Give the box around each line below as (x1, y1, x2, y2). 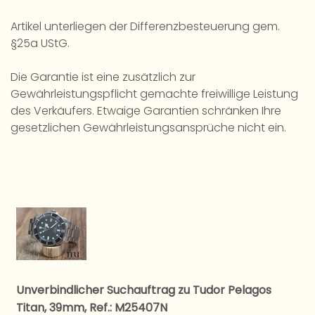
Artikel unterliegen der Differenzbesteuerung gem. (11, 18, 280, 35)
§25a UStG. (11, 35, 70, 52)
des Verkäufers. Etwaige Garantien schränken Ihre (11, 103, 281, 120)
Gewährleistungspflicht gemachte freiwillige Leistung (11, 86, 298, 103)
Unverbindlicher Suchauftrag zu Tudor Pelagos (16, 282, 271, 299)
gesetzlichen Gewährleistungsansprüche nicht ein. (11, 120, 286, 136)
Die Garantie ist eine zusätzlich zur (11, 69, 195, 86)
